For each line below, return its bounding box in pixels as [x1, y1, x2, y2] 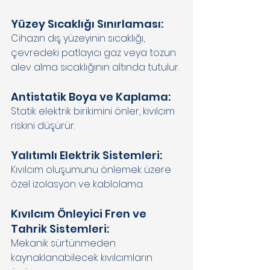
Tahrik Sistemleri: [11, 221, 111, 236]
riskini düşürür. [11, 118, 77, 133]
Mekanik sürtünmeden [11, 236, 118, 250]
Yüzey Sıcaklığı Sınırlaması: [11, 16, 166, 31]
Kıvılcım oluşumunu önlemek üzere [11, 162, 174, 177]
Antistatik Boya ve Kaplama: [11, 89, 173, 104]
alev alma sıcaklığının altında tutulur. [11, 60, 181, 74]
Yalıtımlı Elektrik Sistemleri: [11, 147, 165, 163]
